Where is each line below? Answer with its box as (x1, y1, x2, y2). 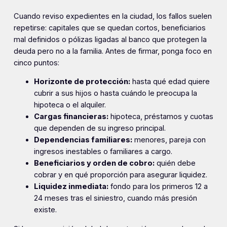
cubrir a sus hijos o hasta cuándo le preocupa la (33, 89, 197, 98)
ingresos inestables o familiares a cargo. (33, 147, 172, 157)
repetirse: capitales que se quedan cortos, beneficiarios (13, 23, 206, 32)
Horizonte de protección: (33, 77, 130, 87)
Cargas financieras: (33, 112, 108, 122)
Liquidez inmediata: (33, 182, 108, 192)
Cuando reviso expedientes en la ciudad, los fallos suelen (13, 11, 212, 21)
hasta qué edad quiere (130, 77, 210, 87)
